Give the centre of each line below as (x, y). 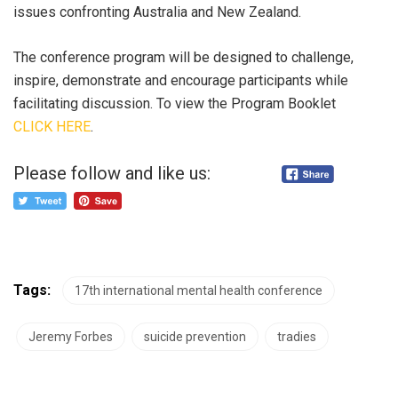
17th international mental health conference (199, 291)
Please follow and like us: (112, 173)
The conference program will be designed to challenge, (183, 57)
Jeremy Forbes (71, 337)
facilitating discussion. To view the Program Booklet (175, 103)
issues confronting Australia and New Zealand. (157, 12)
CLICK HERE (52, 127)
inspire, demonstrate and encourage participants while (181, 80)
